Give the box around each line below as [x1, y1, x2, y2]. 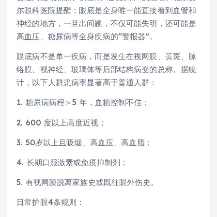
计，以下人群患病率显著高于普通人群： [16, 77, 157, 88]
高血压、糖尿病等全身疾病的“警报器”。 [16, 31, 157, 42]
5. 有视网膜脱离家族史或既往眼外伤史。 [16, 177, 158, 187]
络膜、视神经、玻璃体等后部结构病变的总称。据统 [16, 64, 197, 75]
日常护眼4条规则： [16, 197, 85, 207]
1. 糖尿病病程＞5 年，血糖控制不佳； [16, 97, 150, 108]
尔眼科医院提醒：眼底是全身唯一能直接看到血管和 [16, 5, 197, 15]
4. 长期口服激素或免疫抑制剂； [16, 157, 128, 167]
